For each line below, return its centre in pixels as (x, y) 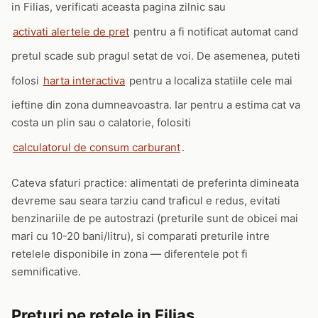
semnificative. (46, 272)
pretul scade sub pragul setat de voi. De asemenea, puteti (156, 56)
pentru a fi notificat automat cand (214, 31)
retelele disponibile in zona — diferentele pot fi (130, 254)
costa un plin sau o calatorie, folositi (101, 122)
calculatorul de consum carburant (97, 147)
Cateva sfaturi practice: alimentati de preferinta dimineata (155, 183)
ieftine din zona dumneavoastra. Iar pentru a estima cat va (156, 105)
